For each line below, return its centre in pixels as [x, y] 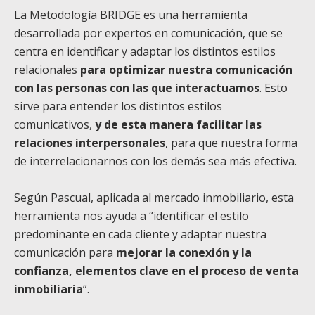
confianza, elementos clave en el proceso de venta [156, 271]
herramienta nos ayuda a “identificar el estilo [131, 216]
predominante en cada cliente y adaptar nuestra [140, 234]
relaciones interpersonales [90, 143]
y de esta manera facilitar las [178, 125]
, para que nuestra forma [231, 143]
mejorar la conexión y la [184, 253]
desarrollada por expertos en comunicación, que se [148, 33]
